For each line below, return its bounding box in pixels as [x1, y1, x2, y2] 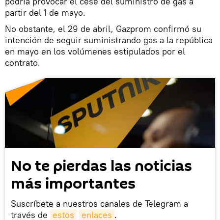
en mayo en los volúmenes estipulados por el [5, 45, 185, 57]
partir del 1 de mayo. [5, 6, 85, 18]
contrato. [5, 56, 40, 68]
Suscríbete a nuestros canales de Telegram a [11, 198, 188, 210]
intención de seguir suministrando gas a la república [5, 34, 213, 46]
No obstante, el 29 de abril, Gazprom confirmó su [5, 23, 201, 34]
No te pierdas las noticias [11, 156, 192, 177]
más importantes [11, 173, 136, 195]
